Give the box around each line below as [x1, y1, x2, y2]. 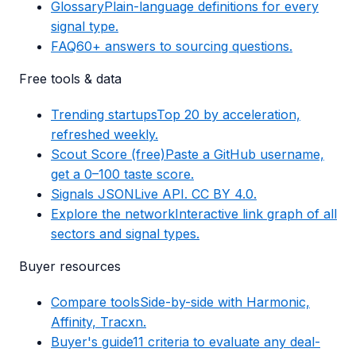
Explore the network [51, 206, 175, 222]
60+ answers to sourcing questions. [76, 38, 292, 55]
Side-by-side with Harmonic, [140, 294, 310, 311]
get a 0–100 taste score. [51, 166, 194, 183]
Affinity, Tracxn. [51, 314, 146, 331]
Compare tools [51, 294, 140, 311]
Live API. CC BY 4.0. [134, 186, 257, 203]
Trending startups [51, 106, 157, 123]
